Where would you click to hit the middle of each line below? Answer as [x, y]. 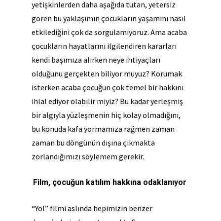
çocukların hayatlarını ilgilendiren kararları [104, 46]
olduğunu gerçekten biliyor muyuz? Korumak [107, 74]
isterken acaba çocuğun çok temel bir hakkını [108, 87]
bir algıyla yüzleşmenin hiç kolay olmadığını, [106, 115]
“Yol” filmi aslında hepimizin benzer [92, 208]
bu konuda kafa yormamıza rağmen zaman [103, 129]
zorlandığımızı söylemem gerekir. [89, 156]
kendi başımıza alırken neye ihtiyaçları [96, 60]
